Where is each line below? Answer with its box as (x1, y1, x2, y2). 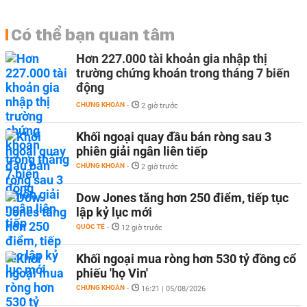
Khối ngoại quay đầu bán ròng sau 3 (76, 130, 271, 144)
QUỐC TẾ (76, 223, 105, 230)
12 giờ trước (121, 223, 162, 232)
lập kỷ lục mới (76, 205, 152, 219)
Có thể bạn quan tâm (11, 24, 175, 45)
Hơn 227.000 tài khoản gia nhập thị (76, 51, 267, 66)
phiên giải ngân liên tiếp (76, 144, 208, 158)
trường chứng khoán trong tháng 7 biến (76, 66, 290, 80)
